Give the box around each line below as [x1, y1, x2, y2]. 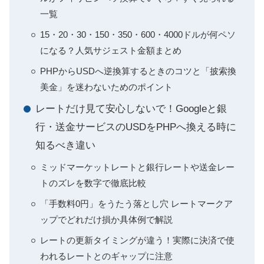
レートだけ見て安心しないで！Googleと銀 [35, 103, 227, 115]
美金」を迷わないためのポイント [40, 82, 173, 93]
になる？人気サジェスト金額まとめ [40, 45, 181, 56]
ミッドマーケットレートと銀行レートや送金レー [40, 162, 235, 173]
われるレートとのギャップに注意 [40, 251, 173, 262]
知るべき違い [35, 140, 95, 151]
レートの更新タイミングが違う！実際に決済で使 [40, 235, 235, 246]
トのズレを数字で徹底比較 [40, 178, 146, 189]
